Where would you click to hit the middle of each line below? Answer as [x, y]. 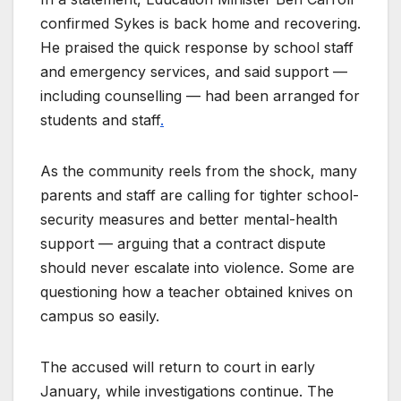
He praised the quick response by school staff [197, 47]
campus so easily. [100, 316]
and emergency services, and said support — [194, 71]
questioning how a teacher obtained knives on [196, 291]
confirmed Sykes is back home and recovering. [200, 23]
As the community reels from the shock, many [199, 171]
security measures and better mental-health [189, 219]
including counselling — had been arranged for [200, 95]
